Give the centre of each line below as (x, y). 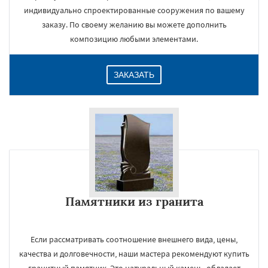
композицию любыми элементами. (134, 39)
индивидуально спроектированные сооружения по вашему (134, 10)
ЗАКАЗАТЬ (134, 75)
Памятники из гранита (134, 201)
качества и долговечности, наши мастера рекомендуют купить (134, 254)
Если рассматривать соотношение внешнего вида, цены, (134, 239)
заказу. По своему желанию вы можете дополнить (134, 25)
